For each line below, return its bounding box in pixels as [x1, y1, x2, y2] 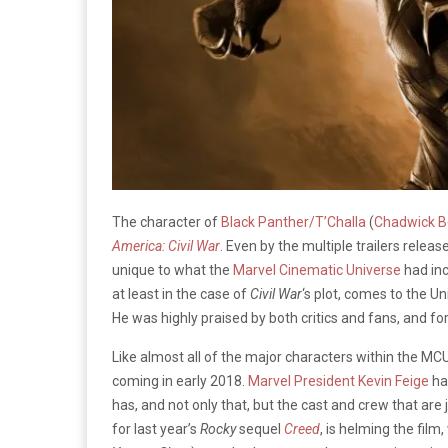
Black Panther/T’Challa [221, 213, 366, 230]
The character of [112, 213, 221, 230]
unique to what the [112, 261, 233, 278]
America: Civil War [112, 237, 220, 254]
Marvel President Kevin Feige [248, 372, 429, 389]
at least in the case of [112, 285, 250, 302]
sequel [236, 420, 284, 437]
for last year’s [112, 420, 200, 437]
